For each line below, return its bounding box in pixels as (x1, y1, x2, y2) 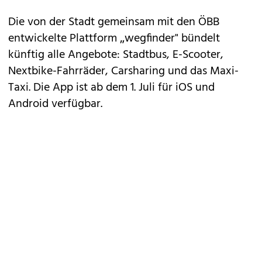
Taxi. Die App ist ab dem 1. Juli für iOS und (8, 78, 215, 97)
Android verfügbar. (8, 95, 102, 113)
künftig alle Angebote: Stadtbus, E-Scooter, (8, 46, 223, 64)
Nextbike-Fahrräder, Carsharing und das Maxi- (8, 62, 239, 81)
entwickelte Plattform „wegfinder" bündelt (8, 29, 220, 48)
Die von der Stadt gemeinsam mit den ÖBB (8, 13, 219, 32)
